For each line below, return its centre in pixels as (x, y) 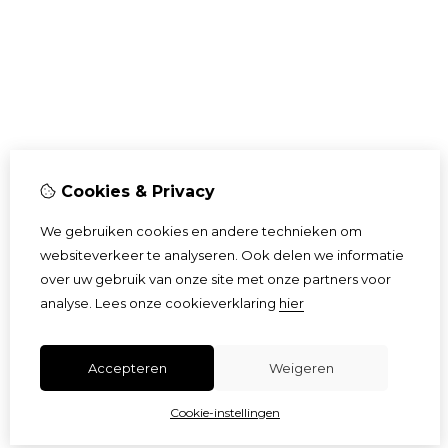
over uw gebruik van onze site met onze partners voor (215, 279)
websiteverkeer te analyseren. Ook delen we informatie (222, 255)
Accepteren (127, 368)
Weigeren (301, 368)
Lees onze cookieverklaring (185, 303)
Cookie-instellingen (225, 412)
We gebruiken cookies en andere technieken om (201, 231)
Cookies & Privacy (135, 191)
